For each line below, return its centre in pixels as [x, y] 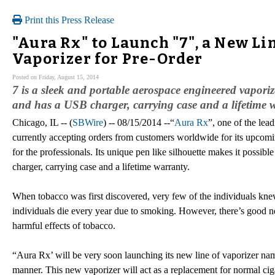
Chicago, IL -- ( [42, 122]
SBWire [88, 122]
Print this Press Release [68, 20]
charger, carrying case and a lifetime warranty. [101, 166]
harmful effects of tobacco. [64, 225]
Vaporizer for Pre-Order [108, 59]
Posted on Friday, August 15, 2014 [56, 77]
